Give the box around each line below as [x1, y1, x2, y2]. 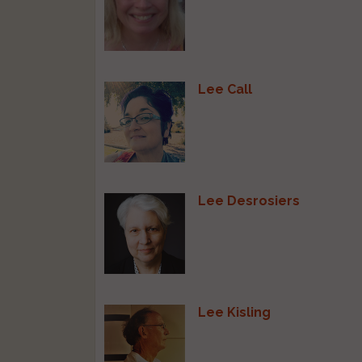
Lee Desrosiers [198, 192, 301, 208]
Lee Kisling [198, 304, 271, 320]
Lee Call [198, 81, 253, 97]
